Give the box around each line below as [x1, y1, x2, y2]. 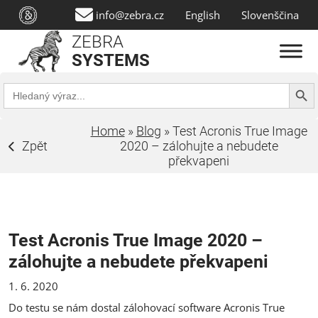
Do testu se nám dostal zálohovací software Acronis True [9, 300, 285, 314]
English [185, 7, 220, 22]
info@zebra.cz [96, 7, 164, 22]
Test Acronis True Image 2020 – [9, 229, 263, 251]
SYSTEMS [71, 50, 150, 70]
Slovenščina [241, 7, 299, 22]
